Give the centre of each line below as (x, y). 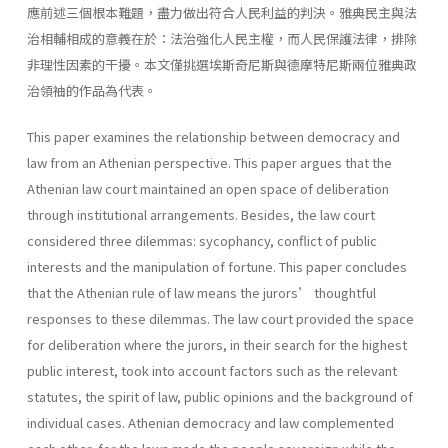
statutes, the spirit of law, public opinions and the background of (220, 396)
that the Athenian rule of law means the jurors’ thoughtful (201, 292)
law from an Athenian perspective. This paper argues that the (209, 162)
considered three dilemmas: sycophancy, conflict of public (202, 240)
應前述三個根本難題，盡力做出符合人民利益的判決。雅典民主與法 (222, 12)
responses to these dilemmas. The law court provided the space (220, 318)
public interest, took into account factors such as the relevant (212, 370)
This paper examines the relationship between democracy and (213, 136)
